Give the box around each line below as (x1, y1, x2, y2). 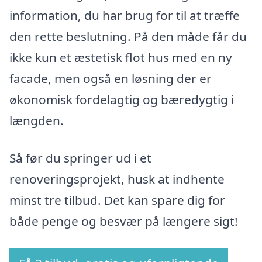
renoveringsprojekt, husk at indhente (9, 170, 225, 187)
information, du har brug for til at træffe (9, 7, 240, 24)
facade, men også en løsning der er (9, 70, 212, 87)
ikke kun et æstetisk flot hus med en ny (9, 49, 232, 66)
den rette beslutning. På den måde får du (9, 28, 247, 45)
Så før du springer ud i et (9, 149, 151, 166)
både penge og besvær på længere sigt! (9, 212, 238, 229)
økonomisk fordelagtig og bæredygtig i (9, 91, 234, 108)
